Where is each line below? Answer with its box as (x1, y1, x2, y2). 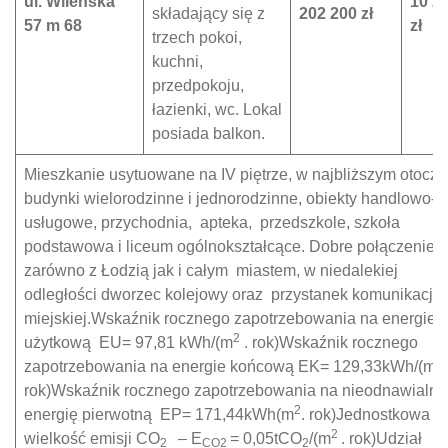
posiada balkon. (152, 125, 265, 142)
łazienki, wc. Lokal (152, 101, 282, 118)
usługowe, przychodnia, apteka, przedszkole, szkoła (24, 214, 400, 231)
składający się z (152, 5, 265, 22)
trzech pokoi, (152, 29, 242, 46)
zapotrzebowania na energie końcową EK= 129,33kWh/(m (24, 358, 436, 375)
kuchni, (152, 53, 203, 70)
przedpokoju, (152, 77, 244, 94)
